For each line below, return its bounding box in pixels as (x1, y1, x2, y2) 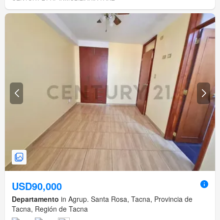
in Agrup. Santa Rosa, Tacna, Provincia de (59, 194, 192, 204)
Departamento (12, 194, 59, 204)
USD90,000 (12, 179, 62, 193)
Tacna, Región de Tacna (12, 204, 88, 214)
